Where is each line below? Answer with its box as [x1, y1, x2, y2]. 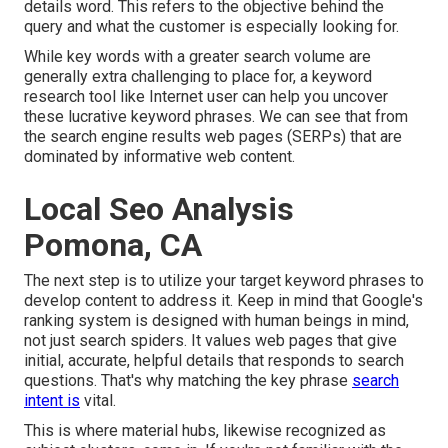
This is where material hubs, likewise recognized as [24, 421, 386, 441]
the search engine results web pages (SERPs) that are [24, 127, 402, 147]
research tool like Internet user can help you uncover [24, 87, 388, 107]
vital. [80, 391, 116, 411]
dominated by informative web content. [24, 147, 295, 167]
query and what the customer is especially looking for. [24, 17, 399, 37]
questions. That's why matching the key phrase [24, 371, 352, 391]
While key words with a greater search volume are [24, 47, 371, 67]
